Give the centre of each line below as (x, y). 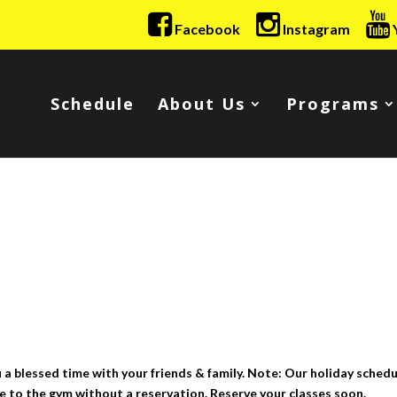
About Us (202, 104)
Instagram (315, 29)
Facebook (206, 29)
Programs (333, 104)
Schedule (93, 104)
